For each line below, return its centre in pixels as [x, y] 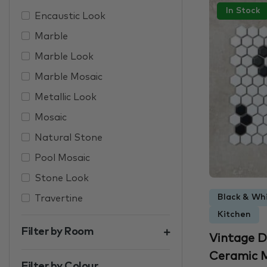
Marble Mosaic [69, 77]
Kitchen [234, 214]
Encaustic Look [70, 16]
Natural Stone [69, 138]
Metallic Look [66, 97]
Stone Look [62, 178]
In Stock [243, 11]
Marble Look [64, 57]
